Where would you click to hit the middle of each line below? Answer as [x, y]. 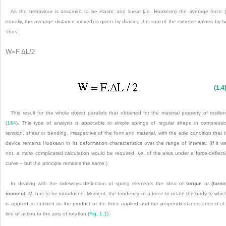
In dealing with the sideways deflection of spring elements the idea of [98, 184]
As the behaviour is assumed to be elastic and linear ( [78, 11]
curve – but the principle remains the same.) [56, 163]
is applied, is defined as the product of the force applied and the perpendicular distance [110, 204]
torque [194, 184]
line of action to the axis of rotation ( [47, 214]
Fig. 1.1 [98, 214]
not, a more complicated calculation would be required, [72, 153]
